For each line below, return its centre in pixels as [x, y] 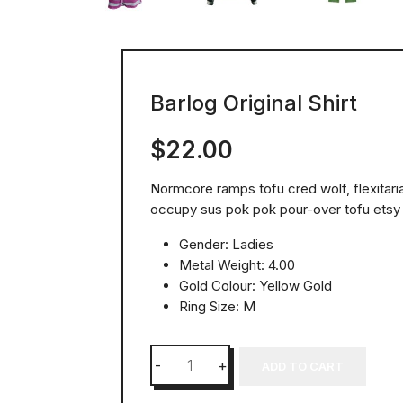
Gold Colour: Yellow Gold [255, 286]
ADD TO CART [302, 366]
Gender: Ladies [226, 245]
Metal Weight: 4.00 [237, 265]
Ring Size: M [217, 307]
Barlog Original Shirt [254, 103]
